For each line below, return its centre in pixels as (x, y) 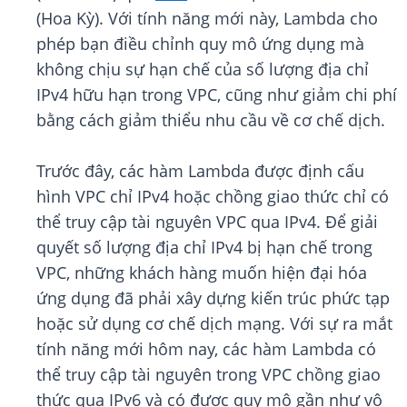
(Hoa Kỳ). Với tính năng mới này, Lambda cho (207, 19)
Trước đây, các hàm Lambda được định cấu (200, 171)
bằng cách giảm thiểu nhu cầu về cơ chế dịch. (211, 120)
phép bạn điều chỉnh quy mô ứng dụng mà (200, 44)
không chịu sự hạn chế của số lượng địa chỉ (203, 69)
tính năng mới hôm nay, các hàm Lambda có (206, 349)
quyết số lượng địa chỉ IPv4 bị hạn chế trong (204, 248)
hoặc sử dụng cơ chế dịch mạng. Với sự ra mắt (214, 324)
